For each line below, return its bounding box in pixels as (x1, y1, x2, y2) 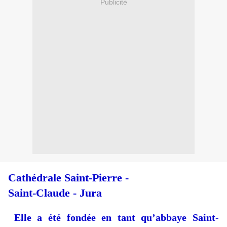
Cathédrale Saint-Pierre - (8, 171, 132, 184)
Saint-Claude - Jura (8, 186, 102, 200)
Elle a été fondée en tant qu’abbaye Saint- (8, 212, 219, 223)
